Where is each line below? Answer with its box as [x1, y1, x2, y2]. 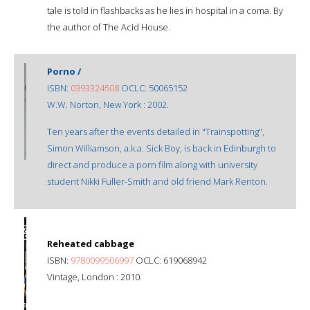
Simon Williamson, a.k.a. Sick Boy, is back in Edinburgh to [47, 141, 276, 154]
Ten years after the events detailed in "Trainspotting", [47, 125, 264, 138]
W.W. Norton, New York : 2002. [47, 98, 169, 111]
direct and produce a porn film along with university [47, 158, 257, 171]
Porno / [47, 64, 81, 77]
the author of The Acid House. [47, 20, 170, 33]
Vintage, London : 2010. [47, 270, 142, 283]
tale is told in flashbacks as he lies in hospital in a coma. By [47, 3, 283, 17]
